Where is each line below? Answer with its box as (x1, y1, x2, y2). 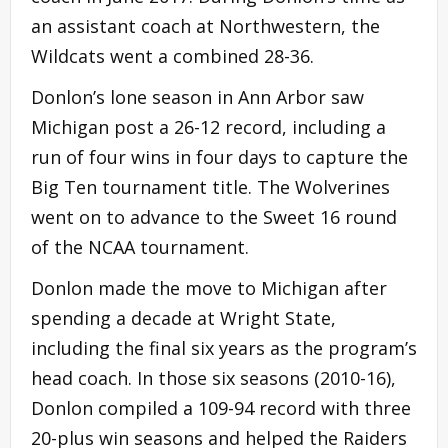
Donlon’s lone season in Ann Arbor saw (31, 84, 364, 109)
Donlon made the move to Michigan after (31, 275, 387, 300)
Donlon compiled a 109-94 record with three (31, 395, 411, 420)
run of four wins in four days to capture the (31, 144, 408, 169)
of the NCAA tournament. (31, 234, 249, 259)
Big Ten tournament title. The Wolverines (31, 174, 390, 199)
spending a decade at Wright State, (31, 305, 336, 330)
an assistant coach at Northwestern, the (31, 13, 380, 38)
